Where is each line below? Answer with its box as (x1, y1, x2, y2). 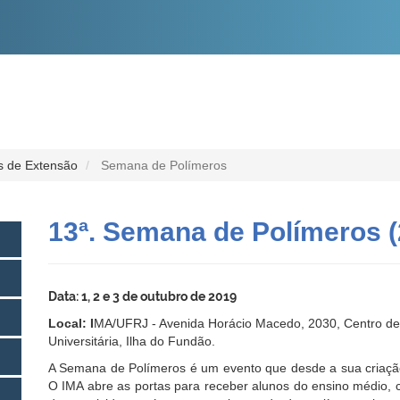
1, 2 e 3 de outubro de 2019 (79, 289, 237, 304)
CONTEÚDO (199, 15, 234, 24)
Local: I (48, 316, 94, 331)
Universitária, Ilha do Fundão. (48, 334, 215, 349)
